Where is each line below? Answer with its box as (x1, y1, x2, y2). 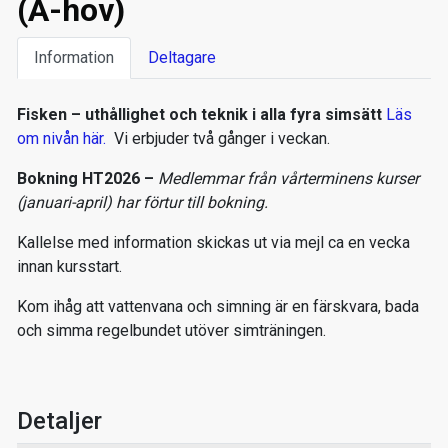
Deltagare (148, 47, 216, 67)
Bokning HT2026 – (17, 168, 154, 188)
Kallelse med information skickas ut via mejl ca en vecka (17, 232, 410, 252)
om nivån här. (17, 128, 110, 148)
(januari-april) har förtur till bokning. (17, 192, 268, 212)
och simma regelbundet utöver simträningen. (17, 320, 330, 340)
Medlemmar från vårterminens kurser (154, 168, 419, 188)
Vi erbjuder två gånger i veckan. (110, 128, 330, 148)
